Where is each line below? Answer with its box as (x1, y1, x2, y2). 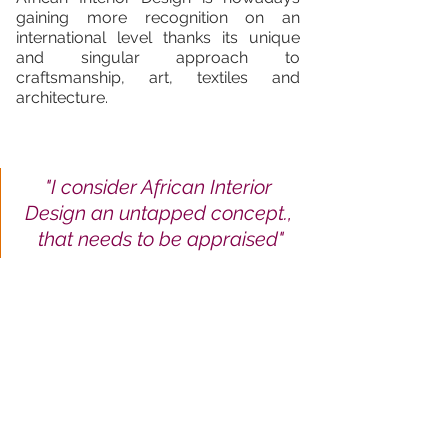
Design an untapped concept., (24, 201, 297, 225)
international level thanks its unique (16, 28, 300, 47)
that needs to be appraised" (37, 227, 284, 251)
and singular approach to (16, 48, 300, 67)
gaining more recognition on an (16, 8, 300, 27)
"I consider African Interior (44, 175, 277, 199)
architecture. (16, 88, 116, 107)
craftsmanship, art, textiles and (16, 68, 300, 87)
